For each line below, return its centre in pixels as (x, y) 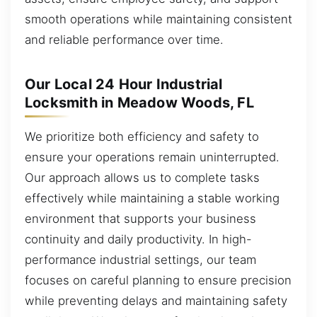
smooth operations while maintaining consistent (158, 19)
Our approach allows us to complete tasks (142, 177)
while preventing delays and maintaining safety (156, 300)
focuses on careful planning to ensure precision (158, 280)
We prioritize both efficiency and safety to (142, 136)
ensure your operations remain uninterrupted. (152, 157)
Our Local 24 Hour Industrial (124, 84)
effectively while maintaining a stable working (152, 198)
